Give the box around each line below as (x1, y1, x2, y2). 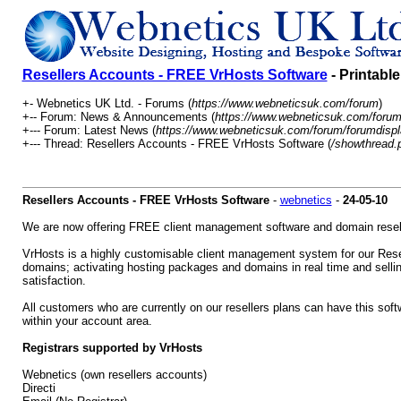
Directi (21, 381, 55, 395)
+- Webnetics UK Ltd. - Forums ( (21, 97, 192, 110)
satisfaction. (21, 274, 86, 287)
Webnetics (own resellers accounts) (21, 368, 207, 381)
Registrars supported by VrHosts (21, 341, 202, 354)
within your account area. (21, 314, 152, 328)
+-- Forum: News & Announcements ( (21, 110, 215, 124)
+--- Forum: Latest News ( (21, 124, 156, 137)
